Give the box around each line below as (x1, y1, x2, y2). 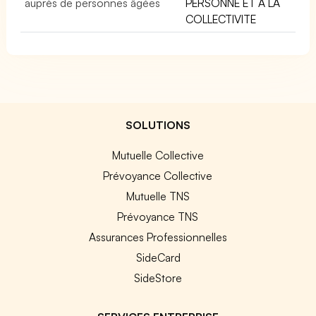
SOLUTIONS (126, 117, 190, 132)
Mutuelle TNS (126, 188, 190, 203)
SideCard (135, 250, 181, 265)
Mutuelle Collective (111, 147, 204, 162)
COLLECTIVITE (186, 11, 256, 26)
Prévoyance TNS (117, 209, 199, 224)
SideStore (134, 270, 182, 285)
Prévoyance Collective (103, 168, 213, 183)
